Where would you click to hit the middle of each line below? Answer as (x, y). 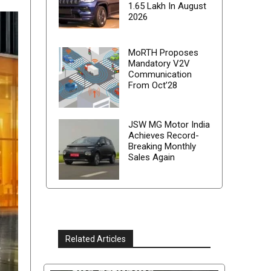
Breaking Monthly (162, 147)
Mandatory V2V (159, 64)
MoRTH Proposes (163, 53)
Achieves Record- (163, 136)
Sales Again (151, 158)
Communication (160, 75)
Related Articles (95, 239)
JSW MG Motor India (169, 125)
